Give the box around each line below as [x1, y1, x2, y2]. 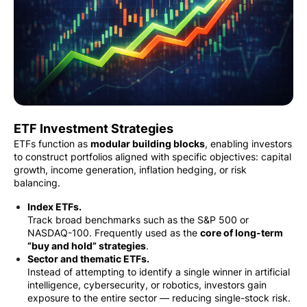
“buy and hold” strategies [27, 239, 146, 251]
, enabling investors [205, 137, 292, 149]
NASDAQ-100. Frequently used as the [27, 226, 200, 238]
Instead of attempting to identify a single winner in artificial [27, 265, 290, 278]
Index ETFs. [27, 200, 82, 212]
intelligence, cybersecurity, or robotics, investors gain [27, 278, 267, 291]
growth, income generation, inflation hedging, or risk [14, 163, 247, 175]
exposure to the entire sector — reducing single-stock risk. [27, 291, 291, 304]
